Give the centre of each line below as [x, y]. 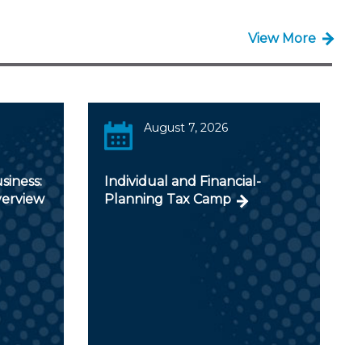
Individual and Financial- [182, 181]
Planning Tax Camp [167, 199]
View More [282, 38]
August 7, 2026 [186, 127]
